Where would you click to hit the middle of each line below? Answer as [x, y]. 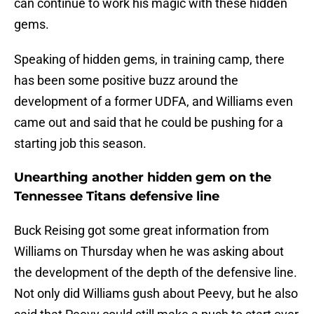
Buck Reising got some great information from [142, 231]
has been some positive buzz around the [126, 81]
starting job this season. [80, 144]
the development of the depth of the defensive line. [156, 273]
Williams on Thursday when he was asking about [149, 252]
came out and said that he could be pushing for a [149, 123]
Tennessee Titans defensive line [117, 197]
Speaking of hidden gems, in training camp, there [149, 60]
